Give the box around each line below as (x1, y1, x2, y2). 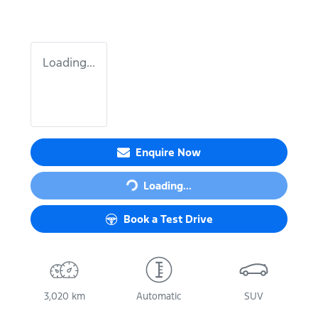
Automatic (136, 290, 182, 302)
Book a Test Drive (124, 212, 213, 226)
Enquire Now (136, 146, 201, 159)
